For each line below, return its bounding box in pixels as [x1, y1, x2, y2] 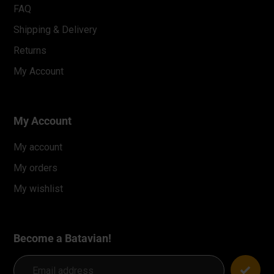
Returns [13, 44, 46, 56]
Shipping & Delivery [13, 23, 97, 35]
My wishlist [13, 183, 63, 195]
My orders [13, 162, 57, 174]
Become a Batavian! [13, 232, 111, 245]
